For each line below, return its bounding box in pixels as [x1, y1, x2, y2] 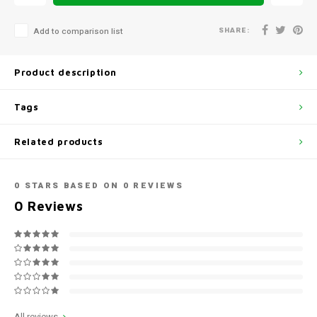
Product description [14, 67, 117, 78]
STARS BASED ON [21, 180, 123, 192]
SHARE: [219, 25, 250, 35]
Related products [14, 136, 103, 147]
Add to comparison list [33, 25, 123, 38]
